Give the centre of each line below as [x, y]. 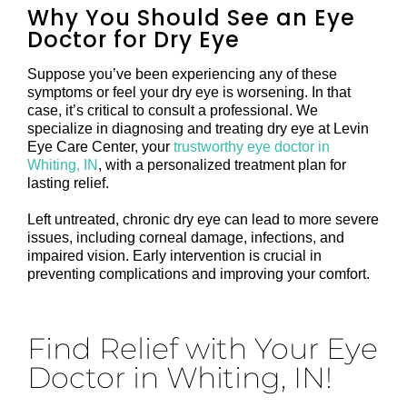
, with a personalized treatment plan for [222, 165]
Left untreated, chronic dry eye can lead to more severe [203, 220]
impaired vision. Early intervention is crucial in [174, 256]
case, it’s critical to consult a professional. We [173, 111]
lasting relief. [68, 184]
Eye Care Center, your [100, 147]
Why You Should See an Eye [191, 18]
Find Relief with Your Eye [203, 349]
